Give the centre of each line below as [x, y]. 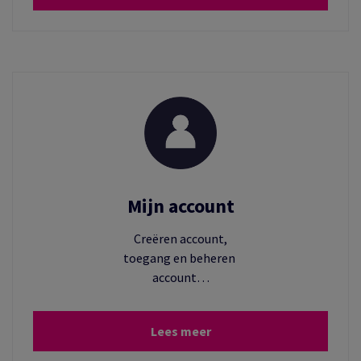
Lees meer [180, 332]
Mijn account [180, 206]
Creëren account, [180, 239]
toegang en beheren [180, 258]
